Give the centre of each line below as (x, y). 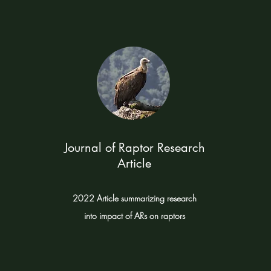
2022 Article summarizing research (134, 198)
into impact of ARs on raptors (134, 216)
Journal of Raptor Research (134, 148)
